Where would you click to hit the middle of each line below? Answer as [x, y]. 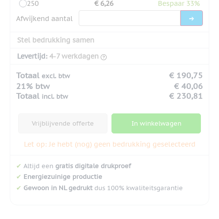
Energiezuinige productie [63, 177]
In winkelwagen [156, 123]
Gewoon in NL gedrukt [58, 188]
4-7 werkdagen [74, 56]
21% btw [33, 86]
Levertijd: [32, 56]
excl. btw [56, 76]
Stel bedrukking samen [56, 40]
